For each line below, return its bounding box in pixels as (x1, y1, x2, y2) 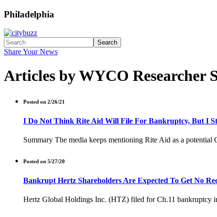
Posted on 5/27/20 (23, 158, 65, 165)
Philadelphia (4, 9, 54, 19)
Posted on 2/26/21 (23, 98, 65, 105)
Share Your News (4, 47, 58, 56)
